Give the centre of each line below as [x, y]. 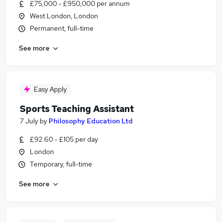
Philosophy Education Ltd [91, 121]
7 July [29, 121]
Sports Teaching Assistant [77, 109]
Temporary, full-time [61, 164]
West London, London [64, 16]
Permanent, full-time [62, 28]
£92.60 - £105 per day [64, 139]
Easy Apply [50, 89]
